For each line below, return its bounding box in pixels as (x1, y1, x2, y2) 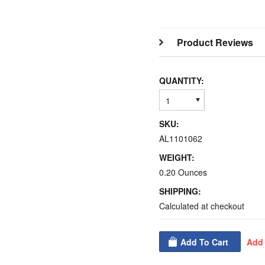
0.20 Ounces (159, 166, 207, 178)
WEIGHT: (159, 151, 195, 163)
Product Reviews (177, 35, 253, 49)
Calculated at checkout (159, 200, 244, 212)
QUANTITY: (159, 75, 204, 86)
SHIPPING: (159, 185, 201, 197)
